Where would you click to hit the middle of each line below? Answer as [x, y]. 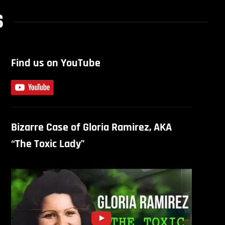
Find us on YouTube [55, 63]
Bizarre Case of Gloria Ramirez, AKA [91, 128]
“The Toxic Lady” [48, 144]
